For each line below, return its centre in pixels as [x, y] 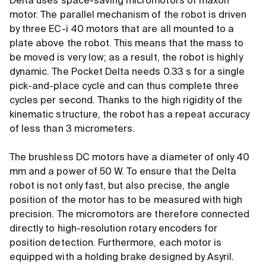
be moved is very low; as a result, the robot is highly [126, 58]
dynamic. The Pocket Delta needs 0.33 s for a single [127, 73]
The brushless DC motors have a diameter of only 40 [130, 158]
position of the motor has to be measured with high [126, 201]
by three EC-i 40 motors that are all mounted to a [122, 30]
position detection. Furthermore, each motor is [116, 244]
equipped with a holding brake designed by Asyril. [122, 258]
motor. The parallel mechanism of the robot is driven [128, 16]
